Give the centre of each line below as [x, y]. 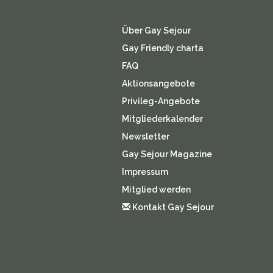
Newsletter [145, 136]
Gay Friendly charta [162, 48]
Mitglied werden [156, 190]
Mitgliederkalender [162, 119]
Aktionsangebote [158, 83]
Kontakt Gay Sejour [172, 207]
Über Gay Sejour [156, 30]
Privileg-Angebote [161, 101]
